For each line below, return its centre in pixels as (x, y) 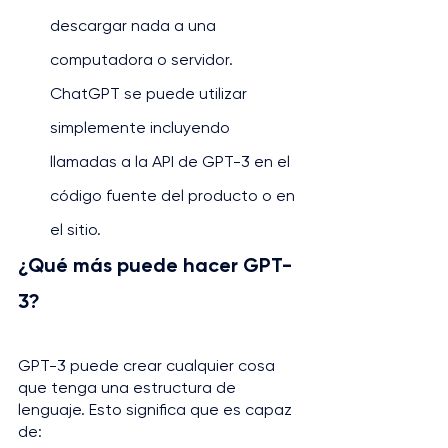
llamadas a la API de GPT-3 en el (172, 161)
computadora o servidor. (143, 59)
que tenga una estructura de (129, 387)
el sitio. (75, 229)
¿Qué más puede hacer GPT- (155, 265)
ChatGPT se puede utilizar (150, 93)
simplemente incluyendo (142, 127)
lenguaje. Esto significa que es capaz (157, 409)
